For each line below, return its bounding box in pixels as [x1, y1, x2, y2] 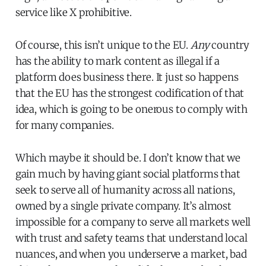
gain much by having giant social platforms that [15, 167, 240, 180]
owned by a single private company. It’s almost [15, 199, 232, 213]
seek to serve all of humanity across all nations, [15, 183, 235, 197]
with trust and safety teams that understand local [15, 231, 248, 245]
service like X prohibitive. [15, 5, 132, 19]
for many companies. [15, 118, 114, 132]
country [209, 38, 250, 52]
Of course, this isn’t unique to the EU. [15, 38, 191, 52]
